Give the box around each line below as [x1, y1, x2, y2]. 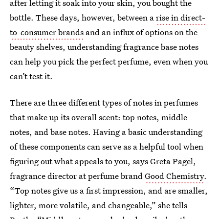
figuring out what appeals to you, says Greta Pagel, [10, 155, 196, 167]
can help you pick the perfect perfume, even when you [10, 56, 208, 67]
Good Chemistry [145, 170, 204, 181]
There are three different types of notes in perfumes [10, 97, 198, 108]
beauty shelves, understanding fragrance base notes [10, 41, 198, 52]
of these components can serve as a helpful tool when [10, 141, 203, 152]
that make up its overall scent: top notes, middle [10, 111, 187, 123]
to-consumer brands [10, 26, 84, 38]
